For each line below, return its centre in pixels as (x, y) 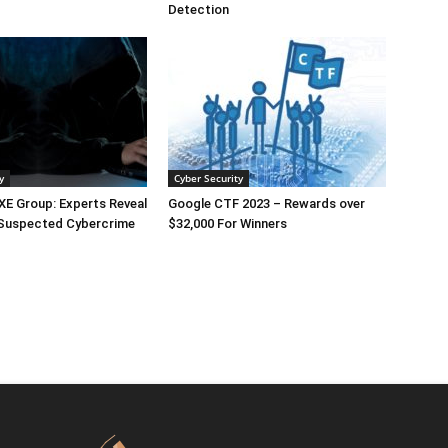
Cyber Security (208, 177)
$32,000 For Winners (227, 223)
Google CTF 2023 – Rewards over (266, 203)
